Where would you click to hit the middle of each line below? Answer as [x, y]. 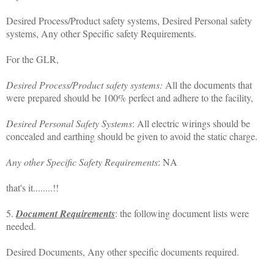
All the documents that [207, 85]
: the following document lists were [182, 213]
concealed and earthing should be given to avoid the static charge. [132, 136]
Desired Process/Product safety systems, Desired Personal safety [129, 21]
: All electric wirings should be [191, 124]
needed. [21, 226]
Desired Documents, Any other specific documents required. [123, 252]
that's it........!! [32, 188]
